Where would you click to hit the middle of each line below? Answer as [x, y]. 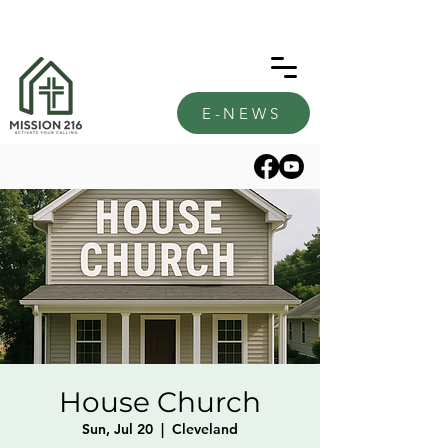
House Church [160, 402]
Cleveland [205, 429]
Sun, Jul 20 [117, 429]
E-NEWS [241, 113]
